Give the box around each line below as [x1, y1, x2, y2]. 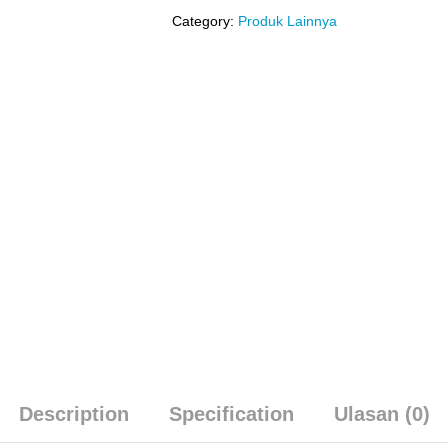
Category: [172, 13, 239, 29]
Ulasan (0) [333, 402, 430, 425]
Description [18, 402, 129, 425]
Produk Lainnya [238, 13, 338, 29]
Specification [168, 402, 294, 425]
